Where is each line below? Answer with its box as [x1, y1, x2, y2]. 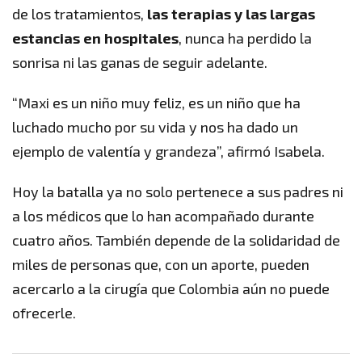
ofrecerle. [12, 304, 76, 322]
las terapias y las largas [147, 5, 315, 23]
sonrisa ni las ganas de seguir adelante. [12, 53, 267, 72]
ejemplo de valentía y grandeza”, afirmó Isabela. [12, 142, 325, 161]
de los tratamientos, [12, 5, 147, 23]
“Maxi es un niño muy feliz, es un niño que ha [12, 94, 301, 112]
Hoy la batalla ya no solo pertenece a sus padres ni [12, 183, 343, 201]
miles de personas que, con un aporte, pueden [12, 255, 309, 274]
